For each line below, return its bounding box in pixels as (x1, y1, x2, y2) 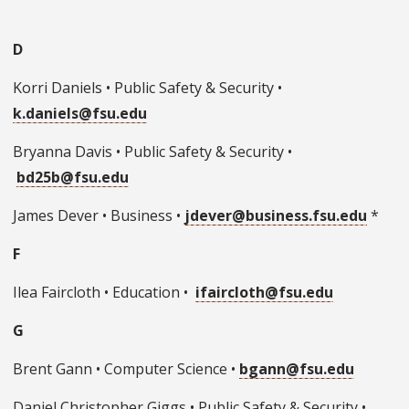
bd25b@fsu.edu (16, 167, 129, 188)
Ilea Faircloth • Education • (13, 282, 195, 303)
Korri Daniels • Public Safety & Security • (13, 78, 282, 99)
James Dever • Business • (13, 205, 184, 226)
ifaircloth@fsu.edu (195, 282, 333, 303)
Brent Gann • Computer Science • (13, 359, 239, 380)
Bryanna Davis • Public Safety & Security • (13, 142, 292, 163)
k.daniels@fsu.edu (13, 103, 147, 124)
